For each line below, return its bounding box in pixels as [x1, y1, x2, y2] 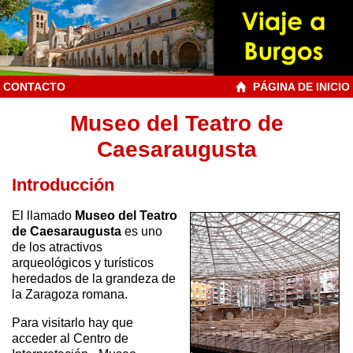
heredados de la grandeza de [12, 272, 176, 285]
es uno [121, 225, 162, 238]
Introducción [12, 175, 114, 195]
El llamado [12, 209, 75, 222]
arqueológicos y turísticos [12, 256, 154, 269]
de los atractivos [12, 240, 102, 254]
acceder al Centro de [12, 332, 128, 345]
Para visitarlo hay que [12, 316, 133, 329]
